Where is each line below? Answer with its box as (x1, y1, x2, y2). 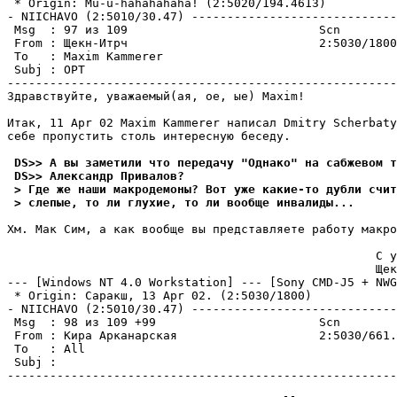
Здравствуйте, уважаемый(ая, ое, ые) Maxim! (7, 90, 305, 103)
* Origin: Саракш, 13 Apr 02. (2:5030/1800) (7, 289, 312, 302)
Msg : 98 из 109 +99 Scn (7, 315, 340, 329)
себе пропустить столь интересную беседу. (7, 129, 291, 143)
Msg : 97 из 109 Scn (7, 23, 340, 36)
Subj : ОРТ (7, 63, 85, 76)
